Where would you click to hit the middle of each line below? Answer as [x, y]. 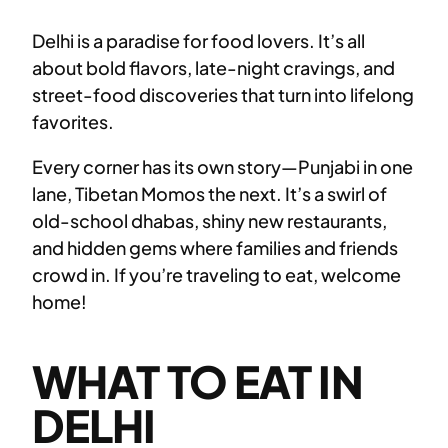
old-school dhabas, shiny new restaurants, [209, 221]
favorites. [73, 122]
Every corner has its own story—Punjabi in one [222, 167]
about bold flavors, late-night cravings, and [213, 68]
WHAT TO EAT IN [197, 381]
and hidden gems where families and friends [215, 248]
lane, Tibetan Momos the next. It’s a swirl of [209, 194]
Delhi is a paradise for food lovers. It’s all [198, 41]
